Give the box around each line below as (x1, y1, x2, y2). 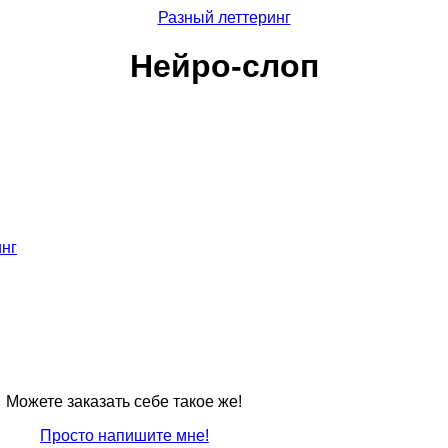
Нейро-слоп (129, 48, 319, 85)
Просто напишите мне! (39, 426, 209, 444)
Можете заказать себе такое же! (6, 392, 243, 410)
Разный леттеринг (157, 9, 291, 26)
